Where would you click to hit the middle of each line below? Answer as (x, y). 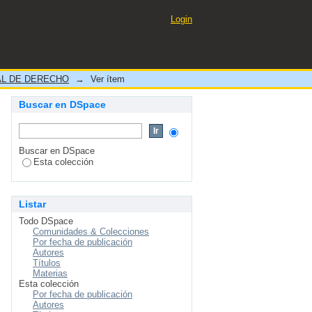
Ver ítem (108, 79)
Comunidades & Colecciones (91, 232)
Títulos (47, 263)
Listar (32, 204)
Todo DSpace (46, 221)
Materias (50, 273)
